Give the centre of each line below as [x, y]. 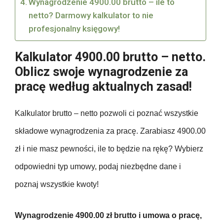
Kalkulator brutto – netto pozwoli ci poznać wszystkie [107, 113]
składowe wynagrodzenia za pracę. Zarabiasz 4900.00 [110, 131]
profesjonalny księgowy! [74, 29]
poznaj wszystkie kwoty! [57, 184]
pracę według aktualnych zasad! [103, 87]
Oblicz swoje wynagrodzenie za [101, 72]
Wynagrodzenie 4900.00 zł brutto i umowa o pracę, [108, 216]
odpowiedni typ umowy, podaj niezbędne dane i [98, 167]
